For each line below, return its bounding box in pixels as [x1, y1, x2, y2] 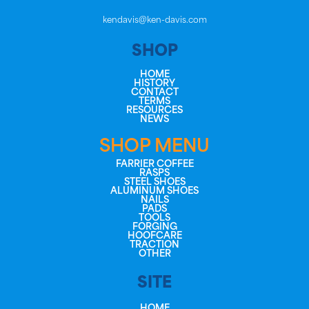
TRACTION [130, 240, 179, 250]
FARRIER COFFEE [115, 159, 194, 169]
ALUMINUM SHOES [110, 186, 199, 196]
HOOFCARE [127, 231, 182, 241]
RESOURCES [126, 106, 183, 115]
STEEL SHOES [123, 177, 186, 187]
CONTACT [130, 88, 179, 97]
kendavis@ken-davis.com [102, 16, 207, 25]
